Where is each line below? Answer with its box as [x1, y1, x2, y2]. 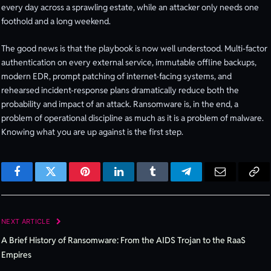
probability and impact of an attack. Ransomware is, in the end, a [1, 99, 238, 109]
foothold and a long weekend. [1, 16, 111, 27]
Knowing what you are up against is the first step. [1, 126, 183, 137]
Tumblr [151, 175, 184, 186]
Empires [1, 249, 31, 260]
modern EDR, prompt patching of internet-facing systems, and [1, 71, 232, 82]
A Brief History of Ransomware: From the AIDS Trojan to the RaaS [1, 235, 246, 246]
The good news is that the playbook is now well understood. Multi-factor [1, 43, 267, 54]
